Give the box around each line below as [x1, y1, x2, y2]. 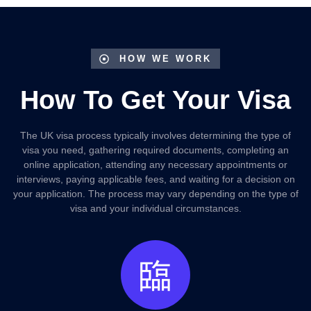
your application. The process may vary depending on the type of [12, 188, 299, 200]
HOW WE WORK [119, 53, 212, 65]
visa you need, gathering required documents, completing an [22, 144, 289, 156]
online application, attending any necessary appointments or [24, 159, 287, 171]
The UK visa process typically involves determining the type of [20, 130, 291, 142]
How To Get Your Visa [20, 85, 291, 115]
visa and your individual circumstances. [69, 203, 242, 215]
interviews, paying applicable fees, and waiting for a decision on [16, 174, 295, 185]
